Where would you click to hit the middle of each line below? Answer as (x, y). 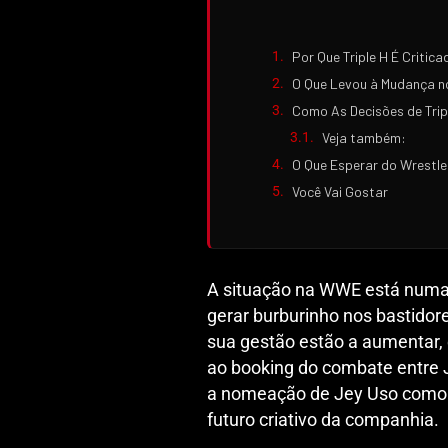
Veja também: (364, 137)
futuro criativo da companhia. (323, 419)
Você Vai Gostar (340, 191)
